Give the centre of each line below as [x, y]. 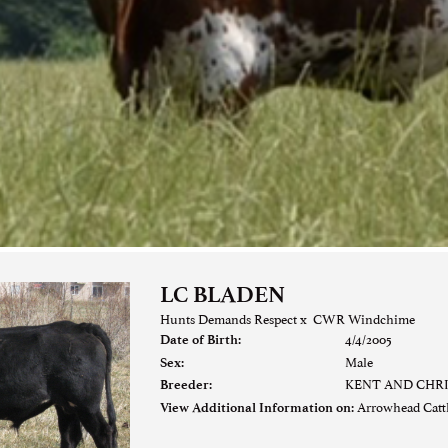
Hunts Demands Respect [228, 318]
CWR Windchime [363, 318]
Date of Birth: [200, 339]
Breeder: [185, 384]
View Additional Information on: [256, 407]
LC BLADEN [222, 294]
